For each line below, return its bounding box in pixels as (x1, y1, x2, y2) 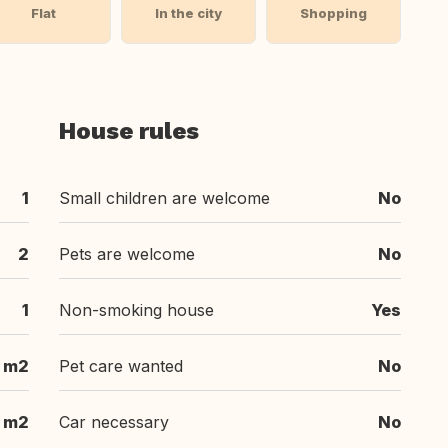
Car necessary (59, 412, 169, 432)
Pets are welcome (59, 244, 195, 264)
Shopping (300, 5, 368, 21)
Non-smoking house (59, 300, 214, 320)
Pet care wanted (59, 356, 183, 376)
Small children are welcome (59, 188, 270, 208)
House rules (59, 117, 199, 145)
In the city (155, 5, 223, 21)
